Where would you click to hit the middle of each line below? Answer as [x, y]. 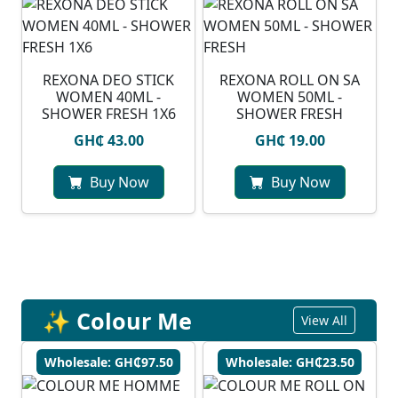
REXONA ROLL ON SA [290, 80]
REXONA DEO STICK [108, 80]
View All [324, 321]
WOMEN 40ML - [108, 97]
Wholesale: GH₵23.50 [290, 362]
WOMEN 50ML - [290, 97]
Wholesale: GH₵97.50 [108, 362]
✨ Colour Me [117, 320]
